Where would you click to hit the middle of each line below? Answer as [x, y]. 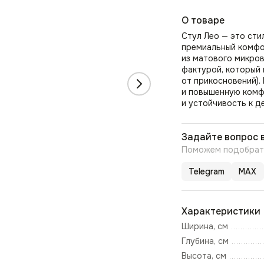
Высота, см [204, 256]
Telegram [207, 171]
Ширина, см [205, 227]
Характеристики [221, 212]
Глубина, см [205, 241]
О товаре [203, 21]
